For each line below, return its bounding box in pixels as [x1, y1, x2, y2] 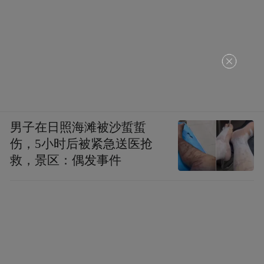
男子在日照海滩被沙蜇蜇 [10, 120, 147, 134]
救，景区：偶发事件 [10, 153, 122, 167]
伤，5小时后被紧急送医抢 [10, 137, 153, 150]
